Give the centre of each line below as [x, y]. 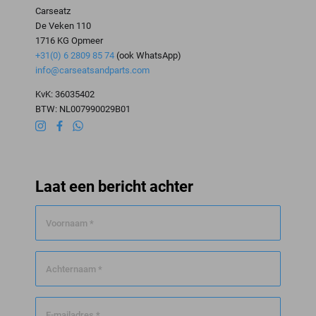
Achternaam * [74, 269]
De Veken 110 [63, 25]
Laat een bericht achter [114, 187]
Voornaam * [70, 224]
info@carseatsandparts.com [92, 70]
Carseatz [53, 11]
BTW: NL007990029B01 [83, 109]
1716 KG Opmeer [69, 40]
